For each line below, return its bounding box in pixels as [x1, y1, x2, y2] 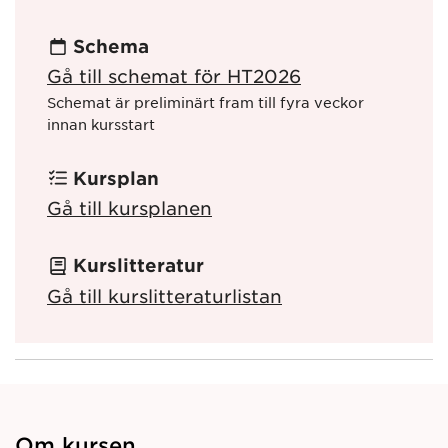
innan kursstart [47, 115, 155, 134]
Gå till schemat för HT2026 [47, 65, 301, 88]
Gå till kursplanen [47, 196, 212, 219]
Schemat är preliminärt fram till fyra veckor [47, 93, 364, 112]
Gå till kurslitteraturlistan [47, 284, 282, 307]
